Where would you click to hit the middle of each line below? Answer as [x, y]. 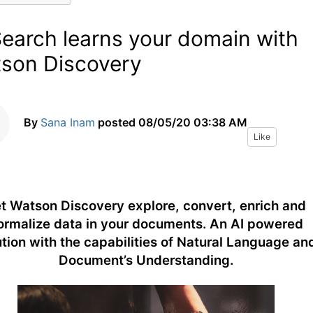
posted [117, 123]
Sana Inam [68, 123]
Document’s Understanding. [146, 261]
